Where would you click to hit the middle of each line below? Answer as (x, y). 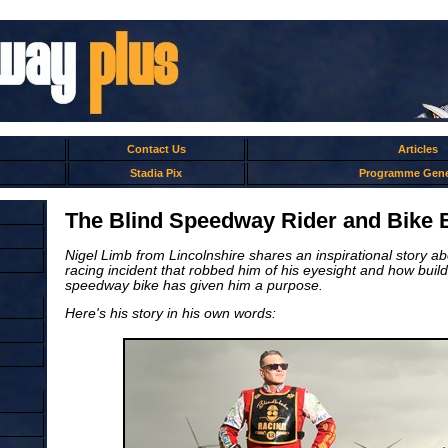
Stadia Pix (156, 173)
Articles (417, 149)
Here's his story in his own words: (170, 314)
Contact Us (156, 149)
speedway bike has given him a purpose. (193, 285)
